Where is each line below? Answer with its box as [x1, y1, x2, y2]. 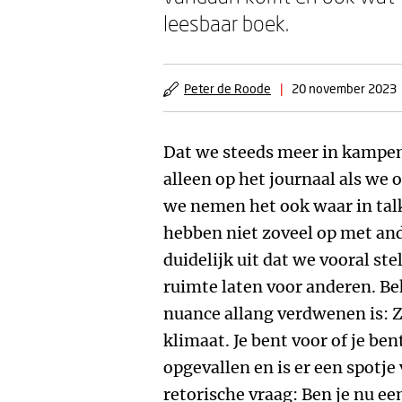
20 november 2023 [292, 81, 397, 96]
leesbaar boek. [163, 10, 289, 36]
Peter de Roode [184, 81, 271, 96]
